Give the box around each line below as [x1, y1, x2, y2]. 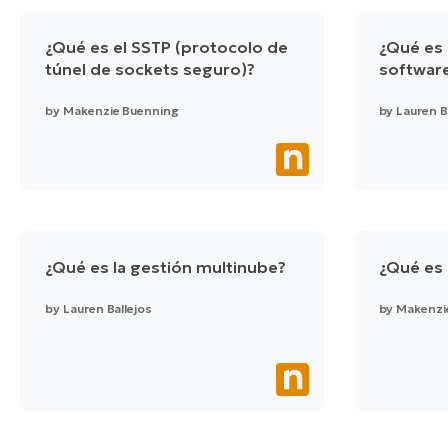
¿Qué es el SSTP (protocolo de [45, 37, 288, 58]
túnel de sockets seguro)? [45, 59, 255, 80]
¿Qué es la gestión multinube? [45, 257, 286, 278]
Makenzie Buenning [62, 103, 180, 119]
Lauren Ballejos [62, 301, 153, 317]
